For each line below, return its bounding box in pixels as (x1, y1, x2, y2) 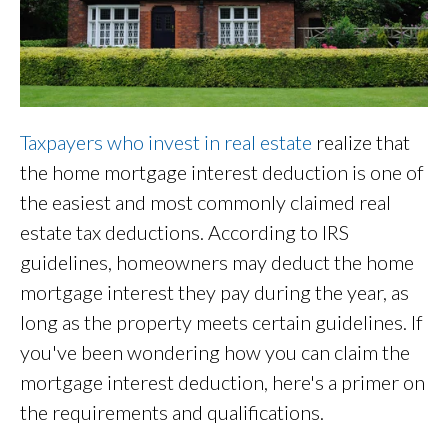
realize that (312, 130, 410, 155)
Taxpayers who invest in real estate (20, 130, 312, 155)
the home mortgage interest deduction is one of (20, 160, 424, 185)
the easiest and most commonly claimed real (20, 190, 391, 215)
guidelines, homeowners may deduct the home (20, 250, 414, 275)
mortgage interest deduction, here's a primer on (20, 370, 425, 395)
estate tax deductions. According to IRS (20, 220, 349, 245)
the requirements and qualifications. (20, 400, 328, 425)
